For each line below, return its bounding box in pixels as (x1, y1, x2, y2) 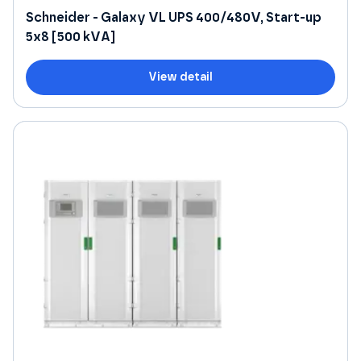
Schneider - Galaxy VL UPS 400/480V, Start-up (26, 10, 322, 24)
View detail (148, 71, 213, 83)
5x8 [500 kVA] (26, 30, 115, 44)
